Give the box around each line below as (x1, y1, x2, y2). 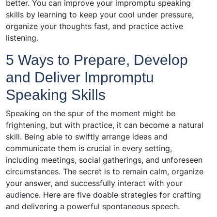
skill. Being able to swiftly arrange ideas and (6, 132, 168, 142)
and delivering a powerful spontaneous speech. (6, 201, 180, 212)
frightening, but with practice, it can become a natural (6, 120, 203, 130)
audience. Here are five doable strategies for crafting (6, 190, 201, 200)
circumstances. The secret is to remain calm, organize (6, 167, 203, 177)
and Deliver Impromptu (6, 69, 154, 86)
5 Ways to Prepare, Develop (6, 52, 188, 68)
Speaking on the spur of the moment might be (6, 108, 175, 119)
